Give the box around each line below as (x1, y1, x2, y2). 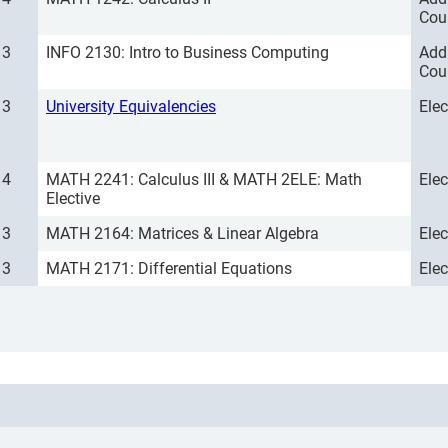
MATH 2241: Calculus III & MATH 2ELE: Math (46, 170, 362, 189)
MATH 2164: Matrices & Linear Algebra (46, 224, 319, 243)
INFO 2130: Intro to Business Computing (46, 43, 329, 62)
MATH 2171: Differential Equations (46, 259, 292, 278)
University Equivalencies (46, 97, 216, 116)
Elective (46, 189, 100, 208)
